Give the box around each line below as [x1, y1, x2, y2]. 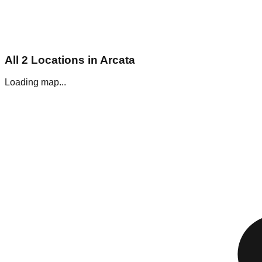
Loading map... [5, 77, 66, 88]
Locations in [28, 53, 100, 66]
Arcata [100, 53, 135, 66]
